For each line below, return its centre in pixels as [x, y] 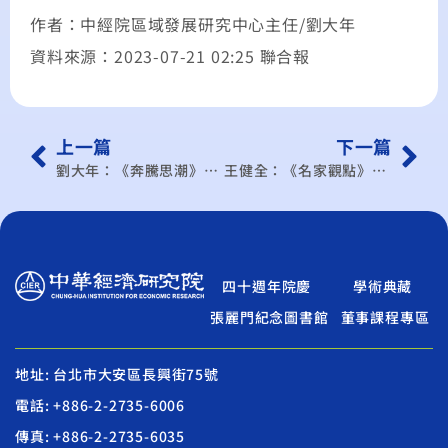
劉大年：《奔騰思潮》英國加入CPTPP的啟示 [210, 169]
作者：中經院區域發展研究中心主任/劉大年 [193, 24]
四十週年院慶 [267, 285]
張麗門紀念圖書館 [269, 316]
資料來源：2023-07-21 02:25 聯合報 [170, 56]
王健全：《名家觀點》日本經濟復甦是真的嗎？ [379, 169]
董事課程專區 [385, 316]
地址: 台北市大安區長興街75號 [117, 373]
